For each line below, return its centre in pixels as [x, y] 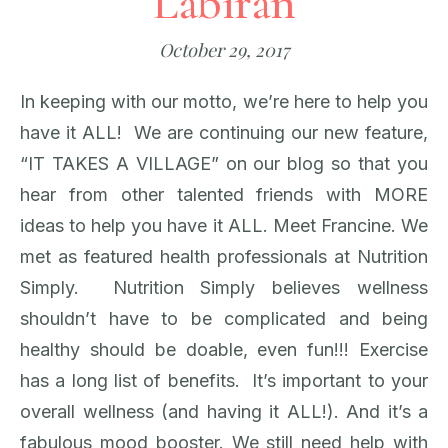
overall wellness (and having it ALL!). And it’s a [224, 411]
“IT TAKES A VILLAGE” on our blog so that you [224, 163]
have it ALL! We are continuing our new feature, [224, 132]
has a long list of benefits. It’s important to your [224, 380]
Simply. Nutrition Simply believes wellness [224, 287]
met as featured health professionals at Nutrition [224, 256]
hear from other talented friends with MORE [224, 194]
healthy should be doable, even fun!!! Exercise [224, 349]
